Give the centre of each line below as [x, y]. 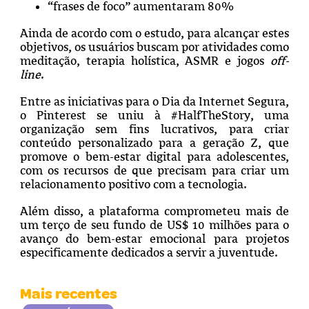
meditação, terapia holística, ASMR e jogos [145, 60]
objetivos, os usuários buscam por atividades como [154, 47]
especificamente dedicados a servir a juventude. [149, 252]
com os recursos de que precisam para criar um [154, 170]
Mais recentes [68, 293]
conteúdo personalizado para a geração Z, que [154, 142]
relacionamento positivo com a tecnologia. [133, 184]
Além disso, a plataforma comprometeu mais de [154, 211]
